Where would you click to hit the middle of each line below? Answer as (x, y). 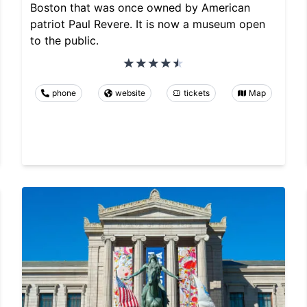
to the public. (64, 40)
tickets (197, 93)
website (130, 93)
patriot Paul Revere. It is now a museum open (148, 24)
